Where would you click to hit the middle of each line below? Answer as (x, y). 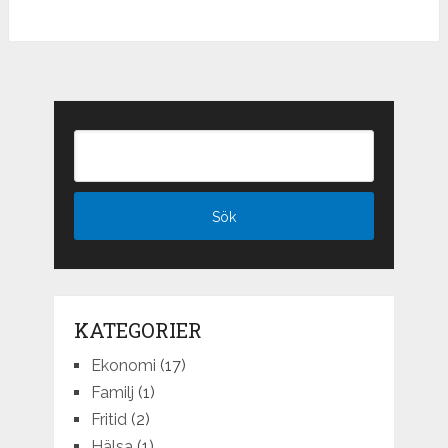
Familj (112, 393)
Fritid (108, 420)
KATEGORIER (137, 330)
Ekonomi (123, 366)
